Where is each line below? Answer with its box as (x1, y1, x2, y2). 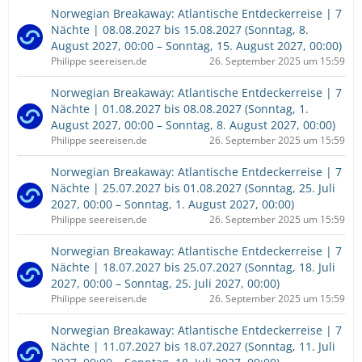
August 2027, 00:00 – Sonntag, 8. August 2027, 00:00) (51, 117, 335, 133)
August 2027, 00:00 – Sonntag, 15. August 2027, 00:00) (51, 38, 342, 53)
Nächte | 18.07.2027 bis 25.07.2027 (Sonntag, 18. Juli (51, 259, 335, 275)
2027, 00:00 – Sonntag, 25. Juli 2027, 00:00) (51, 276, 280, 291)
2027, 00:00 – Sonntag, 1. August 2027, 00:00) (51, 196, 294, 212)
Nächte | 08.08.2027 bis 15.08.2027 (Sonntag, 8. (51, 22, 309, 37)
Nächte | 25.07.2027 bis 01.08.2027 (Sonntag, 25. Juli (51, 180, 335, 196)
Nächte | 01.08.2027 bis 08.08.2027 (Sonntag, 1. (51, 101, 309, 116)
